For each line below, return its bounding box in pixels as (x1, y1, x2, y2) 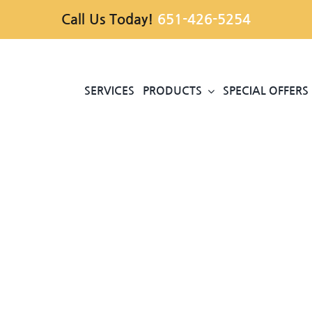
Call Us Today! (61, 13, 157, 26)
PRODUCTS (143, 86, 203, 97)
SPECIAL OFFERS (223, 86, 309, 97)
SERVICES (84, 86, 135, 97)
